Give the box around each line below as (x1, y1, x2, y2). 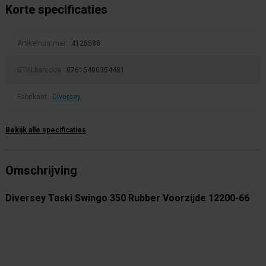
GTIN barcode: (17, 66, 65, 74)
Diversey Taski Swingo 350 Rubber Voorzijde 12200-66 (5, 192, 249, 204)
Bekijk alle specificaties (5, 126, 86, 134)
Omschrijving (5, 163, 77, 178)
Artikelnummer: (17, 39, 69, 47)
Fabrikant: (17, 93, 50, 101)
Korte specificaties (5, 2, 107, 17)
